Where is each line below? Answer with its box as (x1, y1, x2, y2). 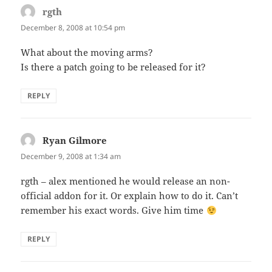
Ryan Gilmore (42, 134, 107, 147)
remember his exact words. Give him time (21, 204, 206, 217)
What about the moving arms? (21, 46, 154, 59)
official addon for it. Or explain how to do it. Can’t (21, 189, 239, 202)
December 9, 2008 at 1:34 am (21, 151, 121, 162)
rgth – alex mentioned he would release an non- (21, 175, 231, 188)
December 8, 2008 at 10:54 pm (21, 22, 126, 33)
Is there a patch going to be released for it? (21, 61, 206, 73)
